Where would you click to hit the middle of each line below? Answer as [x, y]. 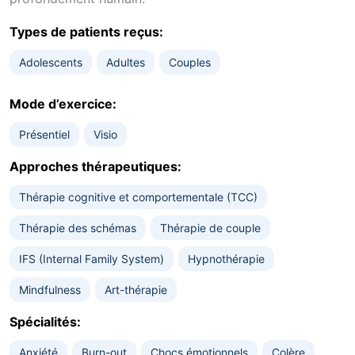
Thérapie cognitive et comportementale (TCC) [138, 197]
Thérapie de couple [210, 228]
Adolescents [51, 62]
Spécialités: [45, 322]
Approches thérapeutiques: [95, 166]
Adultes [126, 62]
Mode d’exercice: [63, 104]
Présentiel [44, 134]
